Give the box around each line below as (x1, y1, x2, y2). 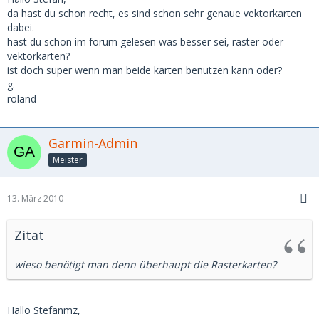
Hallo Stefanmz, (7, 303, 80, 317)
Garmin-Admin (48, 134, 137, 152)
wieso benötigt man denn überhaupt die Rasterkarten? (14, 257, 276, 271)
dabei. (7, 20, 34, 34)
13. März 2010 (7, 192, 63, 204)
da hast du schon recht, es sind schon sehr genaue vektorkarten (7, 6, 302, 20)
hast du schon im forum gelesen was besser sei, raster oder (7, 34, 283, 48)
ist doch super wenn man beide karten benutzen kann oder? (7, 63, 282, 77)
